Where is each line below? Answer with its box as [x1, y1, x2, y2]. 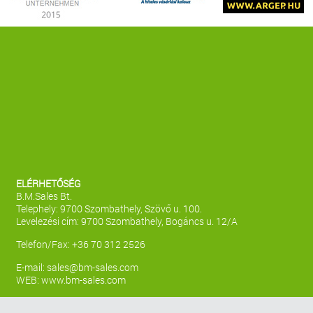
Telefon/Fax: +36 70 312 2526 [16, 237, 145, 251]
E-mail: [16, 260, 47, 274]
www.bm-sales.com [41, 272, 126, 286]
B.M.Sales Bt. [16, 189, 72, 203]
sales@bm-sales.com [47, 260, 138, 274]
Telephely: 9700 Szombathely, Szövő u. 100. [16, 201, 202, 215]
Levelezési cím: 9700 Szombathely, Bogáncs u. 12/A [16, 214, 238, 228]
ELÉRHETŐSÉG [16, 176, 81, 190]
